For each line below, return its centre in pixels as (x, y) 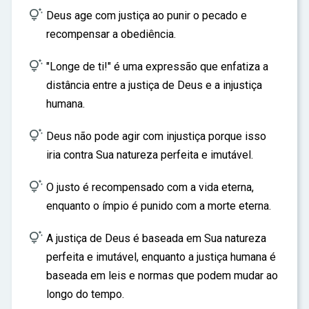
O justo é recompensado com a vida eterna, (150, 187)
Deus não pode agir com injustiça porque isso (156, 136)
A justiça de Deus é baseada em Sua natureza (156, 238)
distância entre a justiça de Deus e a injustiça (154, 85)
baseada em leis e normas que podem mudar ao (162, 276)
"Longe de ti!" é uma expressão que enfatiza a (157, 67)
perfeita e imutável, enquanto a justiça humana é (161, 257)
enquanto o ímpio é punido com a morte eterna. (159, 206)
